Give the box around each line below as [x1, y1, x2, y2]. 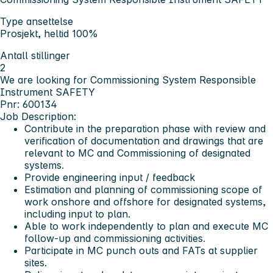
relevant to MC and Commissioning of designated [24, 146, 250, 159]
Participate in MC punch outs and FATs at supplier [24, 244, 258, 257]
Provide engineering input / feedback [24, 171, 195, 183]
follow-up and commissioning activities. [24, 232, 205, 244]
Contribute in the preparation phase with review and [24, 122, 266, 135]
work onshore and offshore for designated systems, [24, 195, 266, 208]
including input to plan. [24, 207, 130, 220]
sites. [24, 256, 47, 269]
